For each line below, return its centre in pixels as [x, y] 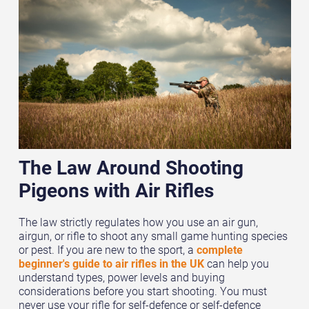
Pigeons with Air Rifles [116, 190]
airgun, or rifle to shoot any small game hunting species [153, 236]
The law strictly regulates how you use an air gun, [138, 222]
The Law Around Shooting [131, 167]
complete [219, 250]
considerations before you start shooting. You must [142, 291]
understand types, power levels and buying [121, 278]
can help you [236, 264]
